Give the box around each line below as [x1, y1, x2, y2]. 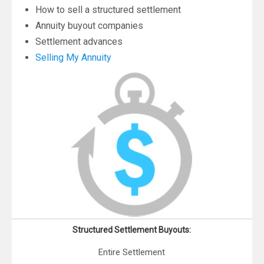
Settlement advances [35, 36, 123, 48]
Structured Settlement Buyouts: [72, 225, 191, 235]
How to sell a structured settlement [35, 4, 181, 16]
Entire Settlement [98, 247, 165, 258]
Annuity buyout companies [35, 20, 143, 32]
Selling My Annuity [35, 52, 111, 64]
